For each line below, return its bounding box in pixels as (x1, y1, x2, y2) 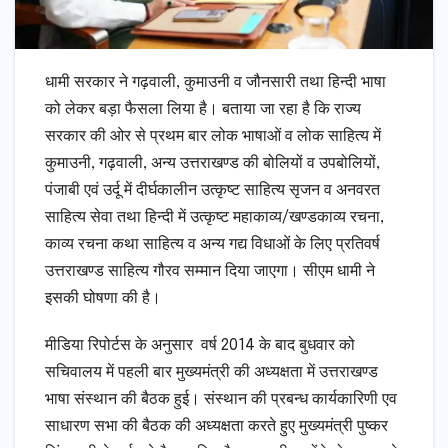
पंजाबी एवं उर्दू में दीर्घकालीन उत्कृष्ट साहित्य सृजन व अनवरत (45, 182, 380, 200)
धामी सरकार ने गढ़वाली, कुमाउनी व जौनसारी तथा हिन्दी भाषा (45, 74, 386, 92)
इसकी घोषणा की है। (45, 290, 161, 308)
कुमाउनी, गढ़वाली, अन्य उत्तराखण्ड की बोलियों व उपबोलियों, (45, 155, 380, 173)
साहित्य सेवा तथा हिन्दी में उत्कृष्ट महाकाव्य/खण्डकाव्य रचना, (45, 209, 384, 227)
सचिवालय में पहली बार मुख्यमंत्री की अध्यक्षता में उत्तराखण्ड (45, 364, 378, 382)
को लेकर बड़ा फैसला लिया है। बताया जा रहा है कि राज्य (45, 101, 361, 119)
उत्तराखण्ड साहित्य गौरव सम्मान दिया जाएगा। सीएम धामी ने (45, 263, 375, 281)
